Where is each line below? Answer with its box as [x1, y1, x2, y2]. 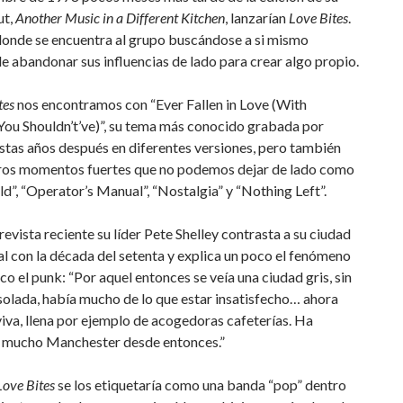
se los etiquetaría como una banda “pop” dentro [55, 376, 346, 393]
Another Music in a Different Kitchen [15, 9, 225, 26]
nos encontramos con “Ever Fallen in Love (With [17, 95, 307, 112]
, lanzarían [225, 9, 289, 26]
